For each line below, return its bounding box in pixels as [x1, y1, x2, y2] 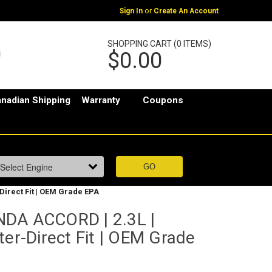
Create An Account [153, 6, 219, 15]
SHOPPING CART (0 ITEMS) [107, 38, 211, 49]
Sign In [119, 6, 143, 15]
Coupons [143, 95, 184, 106]
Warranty [81, 95, 121, 106]
